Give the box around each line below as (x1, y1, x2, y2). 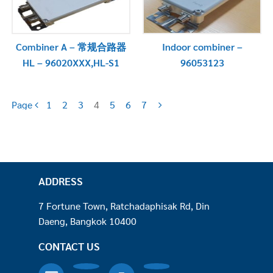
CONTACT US (38, 238, 100, 253)
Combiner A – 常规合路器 (15, 40, 126, 53)
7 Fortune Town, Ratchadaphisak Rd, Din (38, 199, 210, 212)
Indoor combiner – (161, 40, 243, 53)
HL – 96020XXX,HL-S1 (22, 55, 119, 69)
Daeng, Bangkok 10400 (38, 214, 136, 227)
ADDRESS (38, 173, 83, 188)
